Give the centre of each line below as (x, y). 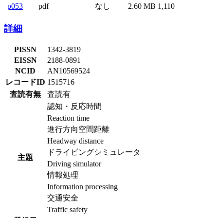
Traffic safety (67, 210)
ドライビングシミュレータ (94, 152)
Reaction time (68, 118)
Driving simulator (74, 164)
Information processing (82, 187)
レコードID (25, 82)
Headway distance (75, 141)
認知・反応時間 (74, 107)
